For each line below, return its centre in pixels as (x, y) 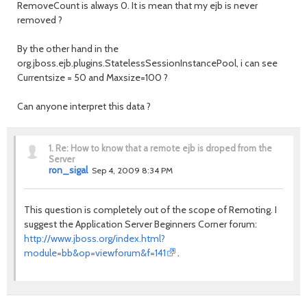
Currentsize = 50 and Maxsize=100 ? (93, 77)
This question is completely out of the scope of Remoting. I (150, 210)
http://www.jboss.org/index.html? (95, 238)
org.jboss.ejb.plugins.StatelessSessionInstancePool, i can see (147, 63)
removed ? (40, 20)
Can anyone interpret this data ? (84, 106)
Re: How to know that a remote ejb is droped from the (164, 148)
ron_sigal (68, 170)
